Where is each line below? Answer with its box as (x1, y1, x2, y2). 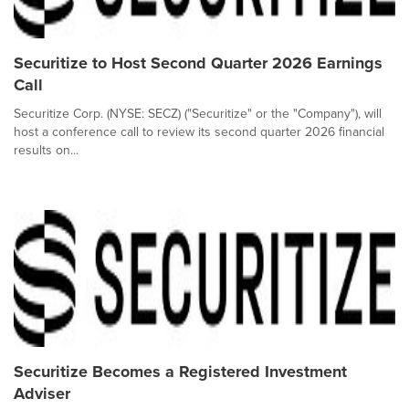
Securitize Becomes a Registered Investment (14, 360, 347, 383)
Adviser (14, 382, 70, 405)
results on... (14, 141, 79, 160)
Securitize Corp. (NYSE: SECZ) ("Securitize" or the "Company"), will (14, 104, 382, 123)
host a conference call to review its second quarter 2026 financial (14, 122, 384, 142)
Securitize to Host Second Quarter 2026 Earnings (14, 51, 383, 75)
